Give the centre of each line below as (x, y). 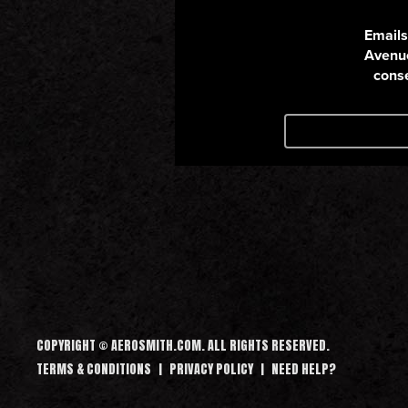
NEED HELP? (304, 369)
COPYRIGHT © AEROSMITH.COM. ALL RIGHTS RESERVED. (183, 346)
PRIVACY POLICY (211, 369)
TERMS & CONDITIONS (94, 369)
